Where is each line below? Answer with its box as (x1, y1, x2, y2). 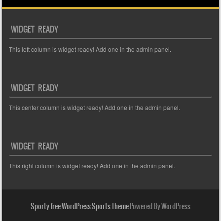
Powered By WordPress (129, 201, 190, 212)
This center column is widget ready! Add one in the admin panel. (9, 103, 181, 112)
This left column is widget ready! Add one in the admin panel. (9, 45, 172, 54)
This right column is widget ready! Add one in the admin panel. (9, 161, 176, 170)
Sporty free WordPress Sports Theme (31, 201, 129, 212)
